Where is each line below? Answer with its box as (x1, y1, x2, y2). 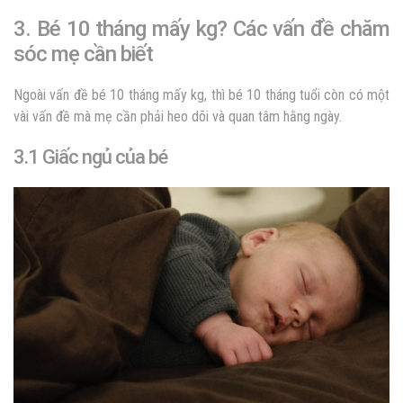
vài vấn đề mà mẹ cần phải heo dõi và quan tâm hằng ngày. (13, 108, 342, 126)
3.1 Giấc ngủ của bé (13, 146, 171, 169)
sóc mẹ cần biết (13, 41, 153, 67)
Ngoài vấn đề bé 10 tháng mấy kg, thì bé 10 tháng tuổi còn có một (13, 86, 390, 104)
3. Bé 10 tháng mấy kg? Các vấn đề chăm (13, 16, 390, 42)
